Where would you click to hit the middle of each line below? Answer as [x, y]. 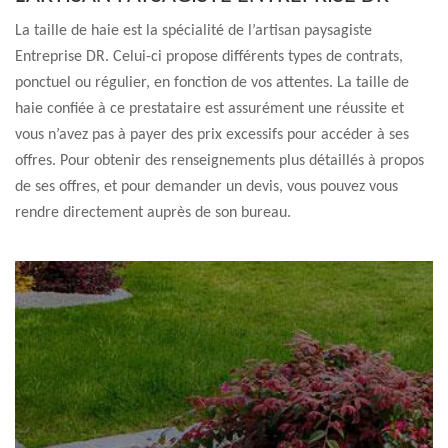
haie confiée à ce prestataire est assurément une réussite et [209, 109]
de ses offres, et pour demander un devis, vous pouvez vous [206, 187]
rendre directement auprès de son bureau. [153, 213]
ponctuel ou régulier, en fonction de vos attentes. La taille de [212, 83]
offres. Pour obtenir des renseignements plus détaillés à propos [219, 161]
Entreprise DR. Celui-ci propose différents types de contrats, [209, 57]
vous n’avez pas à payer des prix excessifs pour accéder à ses [212, 135]
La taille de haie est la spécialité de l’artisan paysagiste [193, 31]
